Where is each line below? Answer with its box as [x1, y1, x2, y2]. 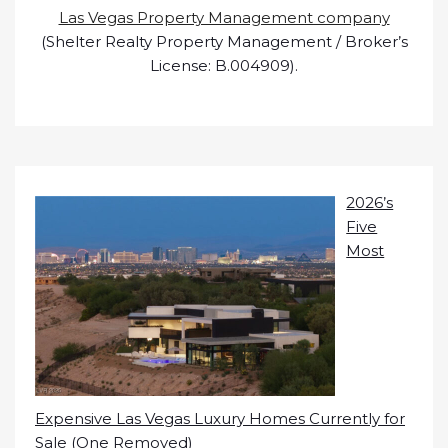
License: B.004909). [150, 56, 298, 75]
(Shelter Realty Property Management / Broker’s [40, 32, 408, 51]
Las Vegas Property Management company [58, 8, 390, 27]
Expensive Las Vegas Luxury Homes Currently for [35, 408, 405, 428]
